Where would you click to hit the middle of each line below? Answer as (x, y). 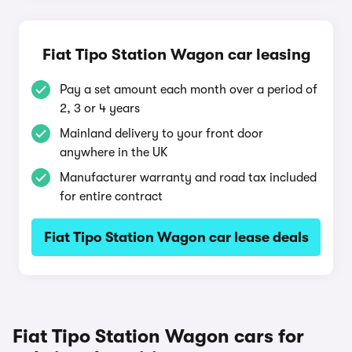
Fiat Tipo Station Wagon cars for (158, 336)
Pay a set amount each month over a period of (189, 90)
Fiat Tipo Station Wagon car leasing (176, 55)
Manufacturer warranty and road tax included (188, 178)
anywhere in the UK (114, 152)
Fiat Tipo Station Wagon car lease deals (176, 237)
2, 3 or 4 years (100, 108)
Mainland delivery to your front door (161, 134)
